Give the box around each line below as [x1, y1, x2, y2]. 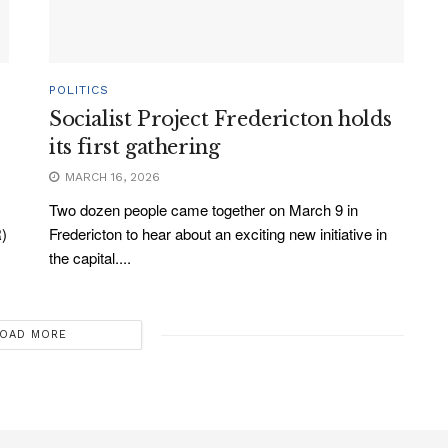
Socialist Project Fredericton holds [49, 107, 393, 132]
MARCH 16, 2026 [61, 170, 160, 185]
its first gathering [49, 135, 220, 160]
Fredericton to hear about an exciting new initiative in [49, 223, 387, 245]
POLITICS [49, 83, 109, 98]
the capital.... [49, 247, 131, 269]
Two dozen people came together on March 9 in [49, 199, 358, 221]
